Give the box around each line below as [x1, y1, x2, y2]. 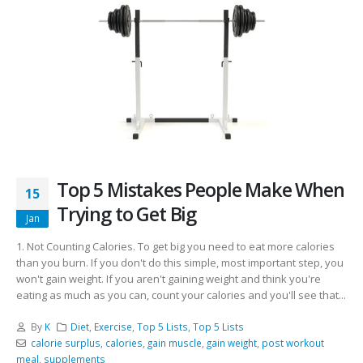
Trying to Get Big [57, 201, 197, 228]
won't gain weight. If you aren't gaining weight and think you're [16, 271, 321, 286]
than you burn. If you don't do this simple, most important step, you [16, 254, 344, 270]
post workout [261, 335, 324, 349]
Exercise [94, 319, 133, 333]
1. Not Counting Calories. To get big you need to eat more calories [16, 238, 335, 254]
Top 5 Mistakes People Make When [57, 177, 344, 203]
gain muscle [147, 335, 202, 349]
